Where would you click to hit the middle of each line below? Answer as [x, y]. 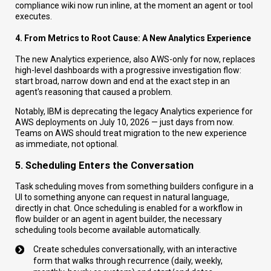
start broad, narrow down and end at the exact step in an [122, 81]
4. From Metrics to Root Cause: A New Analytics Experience [133, 38]
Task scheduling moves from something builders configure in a [134, 187]
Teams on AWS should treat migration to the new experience [131, 133]
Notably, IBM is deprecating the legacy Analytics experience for [134, 112]
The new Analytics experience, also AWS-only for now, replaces [135, 60]
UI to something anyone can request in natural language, [122, 198]
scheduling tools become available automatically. [108, 230]
